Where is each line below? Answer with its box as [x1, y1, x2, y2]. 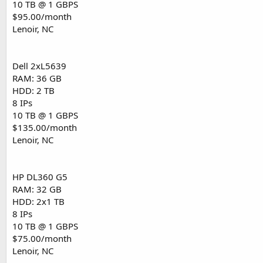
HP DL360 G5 [12, 171, 68, 183]
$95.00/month [12, 11, 72, 23]
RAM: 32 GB [12, 183, 62, 195]
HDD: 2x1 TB [12, 195, 65, 208]
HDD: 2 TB [12, 85, 55, 97]
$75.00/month [12, 232, 72, 245]
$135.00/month [12, 122, 77, 134]
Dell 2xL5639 [12, 60, 66, 72]
